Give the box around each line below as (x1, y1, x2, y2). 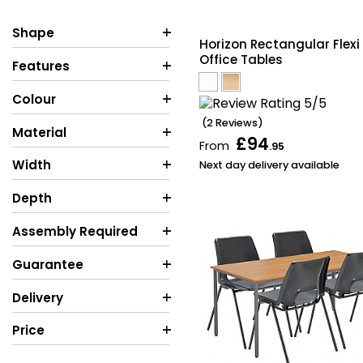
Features (12, 57, 70, 75)
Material (12, 123, 66, 141)
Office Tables (199, 50, 283, 68)
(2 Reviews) (202, 115, 264, 130)
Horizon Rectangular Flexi (199, 35, 360, 53)
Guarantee (12, 255, 83, 273)
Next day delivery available (199, 158, 340, 173)
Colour (12, 90, 56, 108)
